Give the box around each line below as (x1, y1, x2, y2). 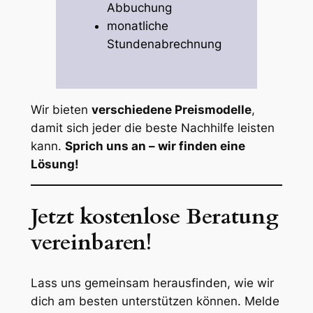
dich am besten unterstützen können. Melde (30, 293, 279, 308)
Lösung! (30, 156, 79, 171)
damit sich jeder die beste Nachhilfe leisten (30, 120, 275, 135)
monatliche (107, 19, 169, 34)
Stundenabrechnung (107, 37, 222, 52)
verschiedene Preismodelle (91, 102, 252, 117)
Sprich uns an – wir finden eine (64, 138, 245, 153)
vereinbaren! (30, 228, 152, 258)
